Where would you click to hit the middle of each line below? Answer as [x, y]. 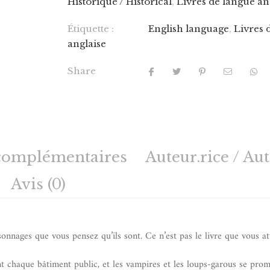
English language [189, 29]
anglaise [87, 44]
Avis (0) [38, 184]
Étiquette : [91, 29]
